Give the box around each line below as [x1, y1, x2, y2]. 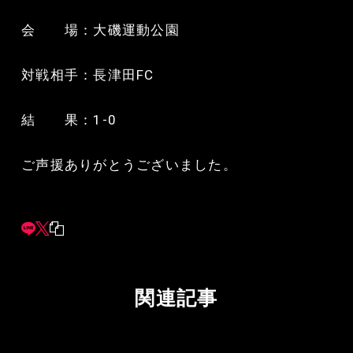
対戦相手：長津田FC [21, 66, 154, 83]
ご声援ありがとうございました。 [21, 156, 237, 173]
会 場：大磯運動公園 [21, 21, 180, 38]
